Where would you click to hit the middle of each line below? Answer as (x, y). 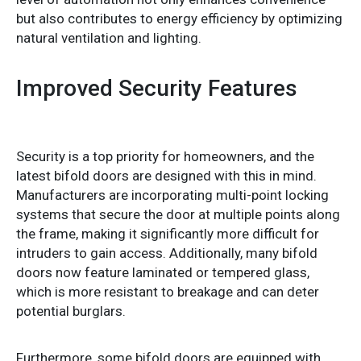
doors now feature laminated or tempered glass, (163, 272)
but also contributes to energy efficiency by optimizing (179, 18)
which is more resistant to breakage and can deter (168, 291)
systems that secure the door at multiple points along (178, 214)
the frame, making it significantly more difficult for (168, 233)
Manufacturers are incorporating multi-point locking (172, 195)
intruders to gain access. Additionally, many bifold (167, 253)
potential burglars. (71, 311)
